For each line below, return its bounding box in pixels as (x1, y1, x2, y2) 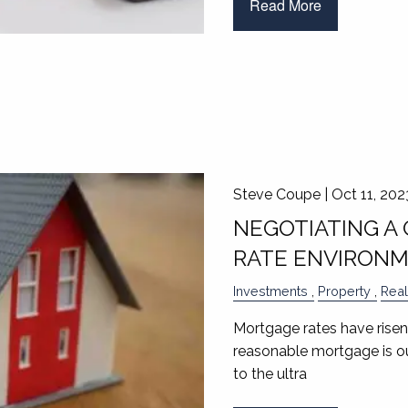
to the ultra (232, 364, 307, 382)
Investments (232, 282, 308, 299)
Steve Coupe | (232, 185, 331, 203)
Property (317, 282, 371, 299)
